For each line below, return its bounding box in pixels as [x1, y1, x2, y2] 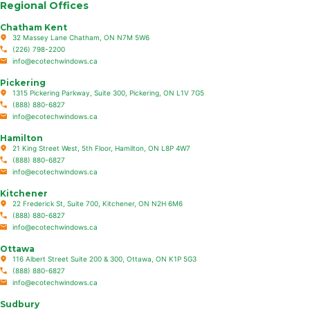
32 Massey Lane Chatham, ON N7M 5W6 [12, 33, 149, 42]
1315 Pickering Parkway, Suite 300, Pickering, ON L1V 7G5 [12, 88, 204, 97]
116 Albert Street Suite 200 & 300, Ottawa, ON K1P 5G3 [12, 254, 197, 263]
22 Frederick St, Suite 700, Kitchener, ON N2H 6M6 [12, 199, 183, 208]
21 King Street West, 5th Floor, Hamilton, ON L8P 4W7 [12, 143, 190, 152]
